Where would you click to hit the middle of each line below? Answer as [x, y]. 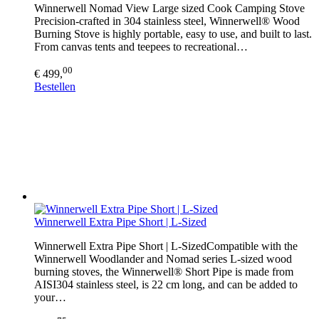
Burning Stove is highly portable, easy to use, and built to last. [173, 33]
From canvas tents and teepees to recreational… [141, 46]
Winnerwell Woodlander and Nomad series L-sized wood [163, 258]
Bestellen [55, 86]
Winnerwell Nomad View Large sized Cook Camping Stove [169, 8]
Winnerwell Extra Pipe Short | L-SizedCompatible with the [166, 246]
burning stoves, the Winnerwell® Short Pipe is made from [164, 271]
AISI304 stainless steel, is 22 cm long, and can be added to [166, 284]
